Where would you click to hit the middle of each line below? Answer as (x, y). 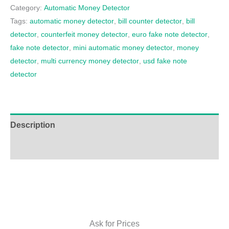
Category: (27, 8)
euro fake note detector (170, 35)
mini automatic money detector (123, 48)
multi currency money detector (90, 61)
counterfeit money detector (84, 35)
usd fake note (165, 61)
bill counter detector (150, 21)
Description (33, 125)
